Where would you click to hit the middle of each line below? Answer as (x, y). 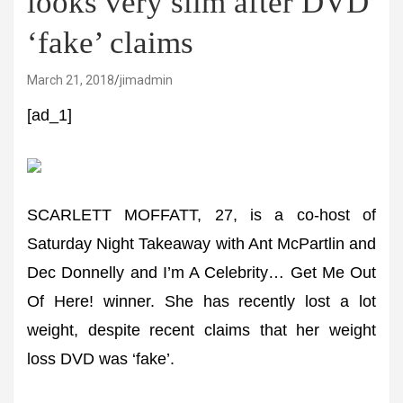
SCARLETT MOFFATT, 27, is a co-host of (201, 215)
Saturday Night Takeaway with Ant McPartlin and (201, 244)
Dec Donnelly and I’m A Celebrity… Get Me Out (201, 273)
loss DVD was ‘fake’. (101, 359)
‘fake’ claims (110, 43)
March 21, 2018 (71, 80)
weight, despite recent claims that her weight (201, 330)
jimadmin (146, 80)
